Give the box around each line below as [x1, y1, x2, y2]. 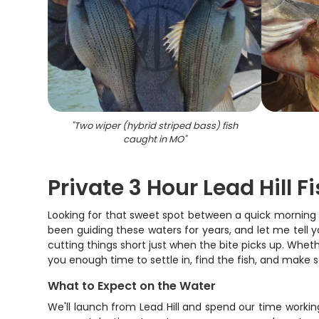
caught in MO [122, 132, 184, 146]
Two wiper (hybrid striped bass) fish [74, 119, 239, 132]
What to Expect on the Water [48, 278, 216, 294]
